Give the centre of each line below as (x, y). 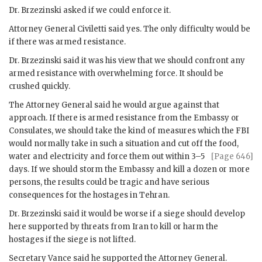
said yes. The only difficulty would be (178, 29)
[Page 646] (232, 156)
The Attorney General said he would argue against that (114, 105)
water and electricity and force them (80, 156)
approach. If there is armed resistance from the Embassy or (124, 118)
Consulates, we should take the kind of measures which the (122, 130)
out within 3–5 (178, 156)
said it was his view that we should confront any (153, 60)
